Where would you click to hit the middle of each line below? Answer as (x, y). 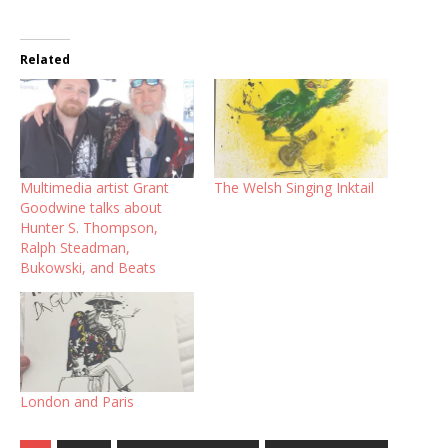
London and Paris (77, 401)
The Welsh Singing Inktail (294, 188)
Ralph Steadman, (75, 248)
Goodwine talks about (91, 208)
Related (45, 59)
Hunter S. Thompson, (89, 228)
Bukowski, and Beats (88, 268)
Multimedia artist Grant (94, 188)
